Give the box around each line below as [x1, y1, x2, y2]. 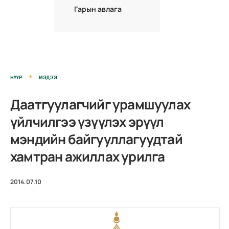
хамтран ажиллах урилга [10, 147, 165, 166]
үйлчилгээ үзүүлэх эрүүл [10, 112, 164, 131]
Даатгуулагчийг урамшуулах [10, 95, 191, 113]
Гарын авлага [74, 4, 122, 14]
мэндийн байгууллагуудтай [10, 129, 182, 148]
